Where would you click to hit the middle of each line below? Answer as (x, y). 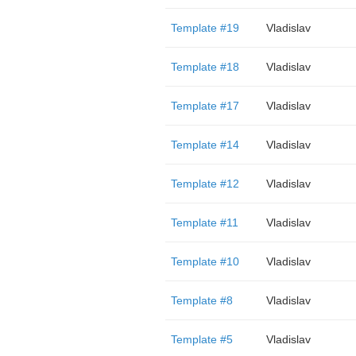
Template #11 (204, 222)
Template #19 (205, 28)
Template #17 (205, 106)
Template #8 (201, 300)
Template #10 (205, 261)
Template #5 (201, 339)
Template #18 (205, 67)
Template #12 (205, 184)
